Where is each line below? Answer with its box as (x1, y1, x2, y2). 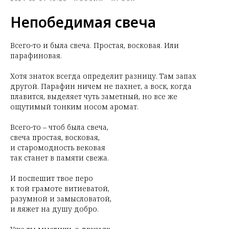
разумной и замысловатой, (10, 194, 111, 203)
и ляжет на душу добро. (10, 204, 99, 214)
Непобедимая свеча (10, 12, 156, 32)
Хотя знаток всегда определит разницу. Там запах (10, 71, 196, 81)
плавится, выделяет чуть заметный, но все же (10, 91, 177, 101)
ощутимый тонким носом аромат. (10, 102, 139, 111)
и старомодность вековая (10, 143, 105, 152)
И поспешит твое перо (10, 173, 93, 183)
